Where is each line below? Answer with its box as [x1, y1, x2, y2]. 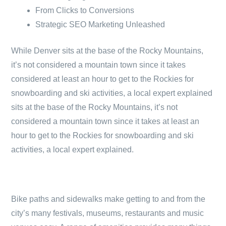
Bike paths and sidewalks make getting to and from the [11, 195, 205, 203]
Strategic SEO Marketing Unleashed [35, 20, 165, 29]
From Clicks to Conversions [35, 6, 134, 15]
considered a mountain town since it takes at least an [11, 117, 199, 126]
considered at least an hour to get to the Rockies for [11, 75, 194, 83]
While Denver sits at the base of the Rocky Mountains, [11, 46, 203, 55]
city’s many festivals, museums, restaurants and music [11, 209, 204, 217]
